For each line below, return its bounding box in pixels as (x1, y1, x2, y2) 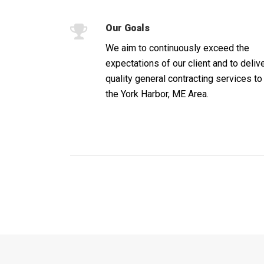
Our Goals (105, 22, 150, 34)
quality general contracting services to (105, 72, 262, 84)
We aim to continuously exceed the (105, 42, 249, 54)
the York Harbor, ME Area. (105, 88, 209, 100)
